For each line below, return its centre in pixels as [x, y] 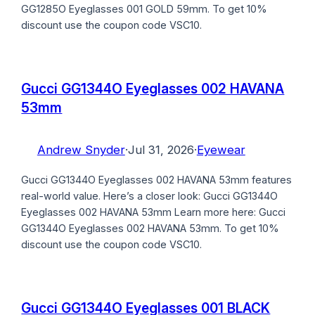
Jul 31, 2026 [161, 149]
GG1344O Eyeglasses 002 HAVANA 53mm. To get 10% [150, 228]
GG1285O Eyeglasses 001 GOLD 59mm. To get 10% [144, 8]
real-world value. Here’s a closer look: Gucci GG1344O [150, 195]
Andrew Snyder [81, 149]
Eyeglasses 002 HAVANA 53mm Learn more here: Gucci [154, 212]
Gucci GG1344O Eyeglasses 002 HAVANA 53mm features [157, 179]
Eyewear [221, 149]
